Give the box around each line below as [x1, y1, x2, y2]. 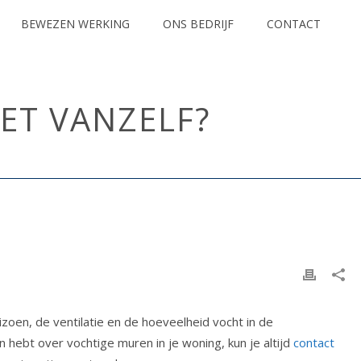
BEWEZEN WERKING [21, 16, 130, 31]
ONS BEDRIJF [163, 16, 234, 31]
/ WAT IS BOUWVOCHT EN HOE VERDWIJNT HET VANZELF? [50, 157, 335, 168]
